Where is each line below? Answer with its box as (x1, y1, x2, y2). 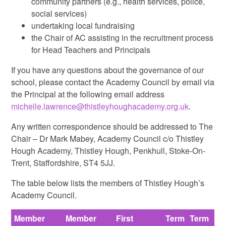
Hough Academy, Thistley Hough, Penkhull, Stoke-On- (11, 145, 206, 157)
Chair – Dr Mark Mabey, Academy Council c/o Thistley (11, 133, 204, 145)
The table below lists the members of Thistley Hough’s (11, 177, 205, 189)
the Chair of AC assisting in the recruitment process (31, 32, 214, 44)
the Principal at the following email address (11, 88, 165, 100)
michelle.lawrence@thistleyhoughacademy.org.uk (11, 100, 189, 112)
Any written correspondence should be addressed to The (11, 121, 213, 133)
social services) (31, 8, 87, 20)
